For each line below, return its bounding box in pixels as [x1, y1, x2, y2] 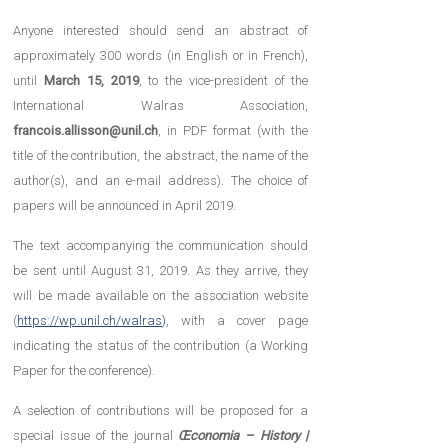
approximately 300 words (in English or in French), [13, 48, 309, 64]
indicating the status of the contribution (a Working [13, 338, 309, 354]
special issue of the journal [13, 428, 179, 444]
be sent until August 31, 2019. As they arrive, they [13, 263, 309, 279]
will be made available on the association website [13, 288, 309, 304]
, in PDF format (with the [158, 123, 309, 139]
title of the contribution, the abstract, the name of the [13, 148, 309, 164]
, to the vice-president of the [138, 73, 309, 89]
